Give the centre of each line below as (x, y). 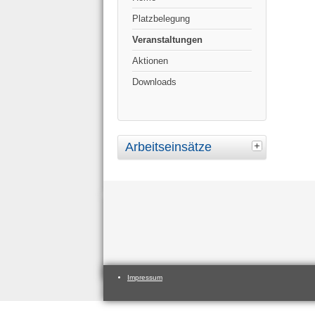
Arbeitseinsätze (168, 147)
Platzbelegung (161, 19)
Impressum (145, 278)
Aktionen (150, 61)
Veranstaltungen (167, 40)
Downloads (154, 82)
